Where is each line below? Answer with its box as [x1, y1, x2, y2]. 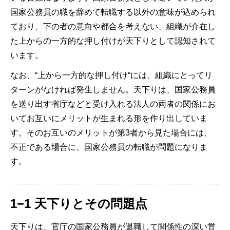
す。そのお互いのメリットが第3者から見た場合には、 [10, 128, 212, 137]
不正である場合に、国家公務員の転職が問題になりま [10, 142, 207, 151]
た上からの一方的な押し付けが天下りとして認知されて [10, 36, 216, 45]
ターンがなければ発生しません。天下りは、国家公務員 [10, 85, 216, 94]
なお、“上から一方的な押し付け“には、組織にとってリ [10, 70, 213, 80]
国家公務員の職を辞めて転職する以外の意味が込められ [10, 7, 216, 16]
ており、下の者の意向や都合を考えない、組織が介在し [10, 22, 216, 31]
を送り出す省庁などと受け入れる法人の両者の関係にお [10, 99, 216, 108]
